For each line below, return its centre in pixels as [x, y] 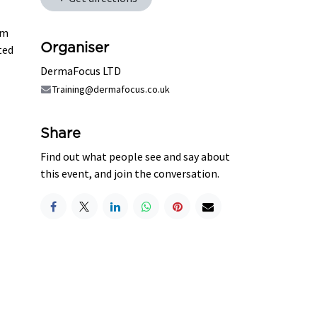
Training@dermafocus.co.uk [111, 90]
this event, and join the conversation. [130, 174]
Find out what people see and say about [135, 157]
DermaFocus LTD [81, 71]
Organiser [75, 48]
